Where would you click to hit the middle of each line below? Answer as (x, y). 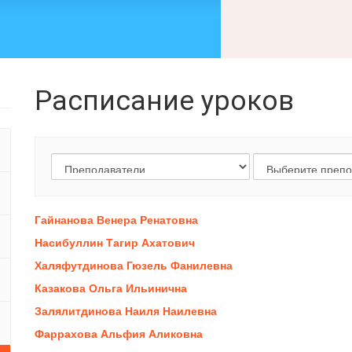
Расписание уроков (164, 101)
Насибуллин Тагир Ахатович (115, 242)
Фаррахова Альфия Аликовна (119, 334)
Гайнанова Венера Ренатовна (116, 220)
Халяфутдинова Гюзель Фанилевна (134, 265)
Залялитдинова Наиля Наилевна (126, 311)
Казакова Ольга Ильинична (111, 288)
